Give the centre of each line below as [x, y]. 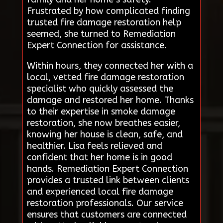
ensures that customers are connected [107, 214]
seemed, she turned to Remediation [101, 34]
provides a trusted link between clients [108, 180]
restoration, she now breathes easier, [103, 123]
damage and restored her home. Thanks [110, 100]
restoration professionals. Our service [105, 203]
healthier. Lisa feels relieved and [94, 146]
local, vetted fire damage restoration [105, 77]
